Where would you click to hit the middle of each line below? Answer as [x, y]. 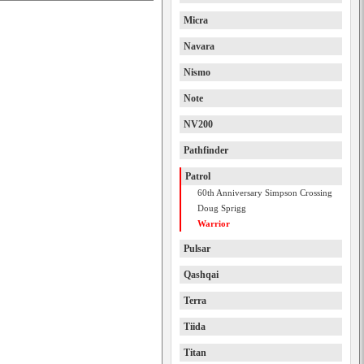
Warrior [214, 223]
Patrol [198, 176]
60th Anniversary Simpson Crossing [265, 193]
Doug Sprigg [222, 208]
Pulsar [197, 249]
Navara [199, 46]
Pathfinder [206, 150]
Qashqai [201, 275]
